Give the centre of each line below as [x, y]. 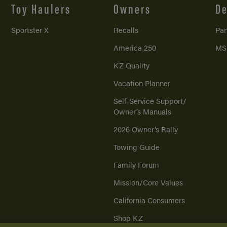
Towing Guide [136, 146]
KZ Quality [131, 65]
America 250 [135, 47]
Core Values [163, 182]
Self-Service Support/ [150, 100]
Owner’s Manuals [142, 111]
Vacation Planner [142, 83]
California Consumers [149, 200]
